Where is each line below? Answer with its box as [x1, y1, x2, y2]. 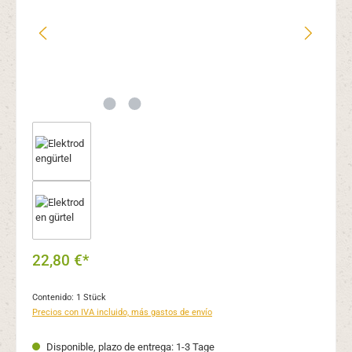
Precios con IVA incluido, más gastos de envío [32, 307, 212, 318]
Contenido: [32, 292, 76, 303]
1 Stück [76, 292, 106, 303]
